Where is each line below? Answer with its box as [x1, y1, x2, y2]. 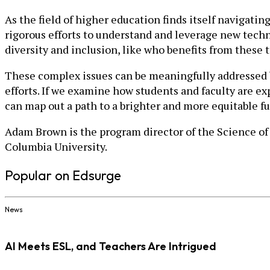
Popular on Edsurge [5, 167, 121, 184]
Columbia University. [5, 139, 107, 154]
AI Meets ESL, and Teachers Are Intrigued [5, 239, 216, 254]
